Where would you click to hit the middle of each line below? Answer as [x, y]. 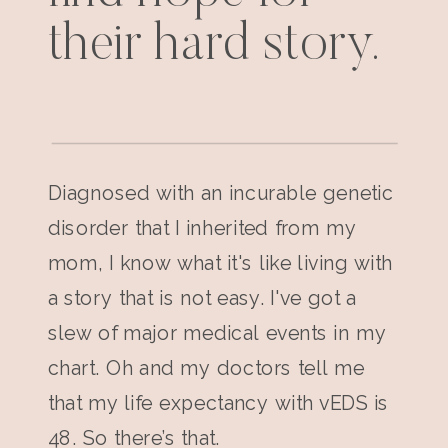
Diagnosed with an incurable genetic [220, 193]
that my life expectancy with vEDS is [218, 403]
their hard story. [213, 46]
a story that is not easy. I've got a [202, 298]
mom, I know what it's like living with [220, 263]
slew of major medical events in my [217, 333]
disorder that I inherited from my [202, 228]
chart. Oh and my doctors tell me [206, 368]
